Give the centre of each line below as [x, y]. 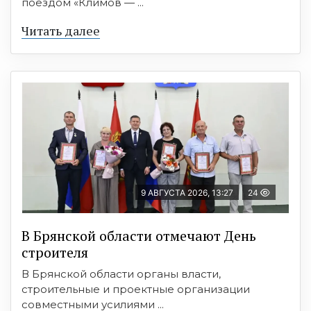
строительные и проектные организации [136, 289]
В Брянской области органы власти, [121, 274]
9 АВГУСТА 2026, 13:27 [187, 192]
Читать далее [61, 30]
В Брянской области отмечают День [139, 235]
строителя [55, 252]
